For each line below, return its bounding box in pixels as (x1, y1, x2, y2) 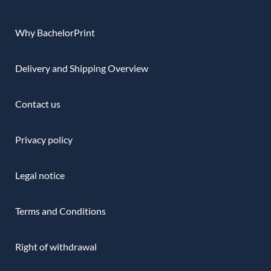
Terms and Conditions (15, 205, 106, 217)
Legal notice (15, 169, 65, 181)
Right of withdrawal (15, 241, 97, 252)
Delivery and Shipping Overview (15, 62, 148, 74)
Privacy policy (15, 134, 73, 145)
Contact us (15, 98, 60, 109)
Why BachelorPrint (15, 27, 95, 38)
